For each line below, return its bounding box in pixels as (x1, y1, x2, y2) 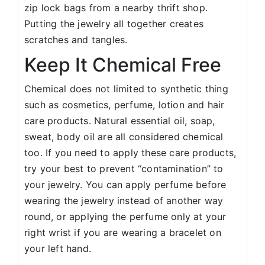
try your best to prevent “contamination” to (24, 163, 224, 175)
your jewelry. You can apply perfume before (24, 179, 227, 191)
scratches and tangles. (24, 34, 128, 46)
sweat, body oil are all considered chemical (24, 131, 224, 143)
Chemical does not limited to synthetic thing (24, 83, 228, 95)
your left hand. (24, 243, 91, 255)
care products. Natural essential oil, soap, (24, 115, 215, 127)
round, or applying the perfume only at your (24, 211, 227, 223)
